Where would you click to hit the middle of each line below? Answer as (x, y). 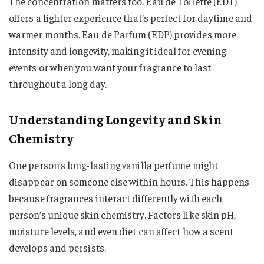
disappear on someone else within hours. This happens (129, 182)
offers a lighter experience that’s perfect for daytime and (131, 18)
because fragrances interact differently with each (116, 198)
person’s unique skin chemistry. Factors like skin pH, (123, 215)
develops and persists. (57, 248)
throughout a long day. (58, 84)
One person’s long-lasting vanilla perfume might (113, 165)
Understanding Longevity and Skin (115, 119)
